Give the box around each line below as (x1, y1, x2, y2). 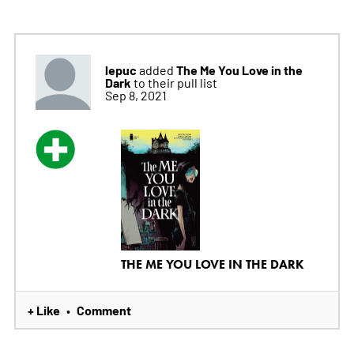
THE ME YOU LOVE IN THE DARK (120, 257, 304, 273)
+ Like (27, 301, 60, 319)
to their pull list (133, 73, 217, 90)
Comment (76, 301, 131, 319)
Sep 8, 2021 (104, 86, 167, 103)
